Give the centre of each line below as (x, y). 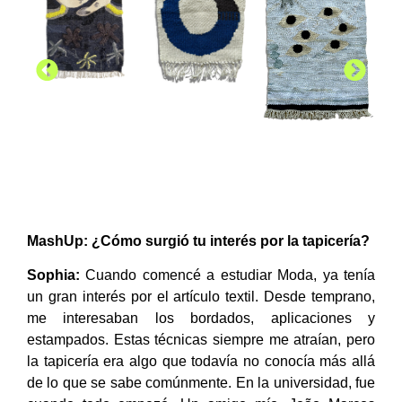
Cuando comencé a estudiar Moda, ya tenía (227, 275)
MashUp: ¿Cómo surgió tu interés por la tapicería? (198, 240)
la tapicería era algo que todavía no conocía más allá (201, 362)
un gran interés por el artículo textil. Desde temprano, (201, 297)
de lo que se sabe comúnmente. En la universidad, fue (201, 383)
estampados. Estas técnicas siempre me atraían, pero (201, 340)
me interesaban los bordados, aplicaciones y (201, 319)
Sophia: (53, 275)
